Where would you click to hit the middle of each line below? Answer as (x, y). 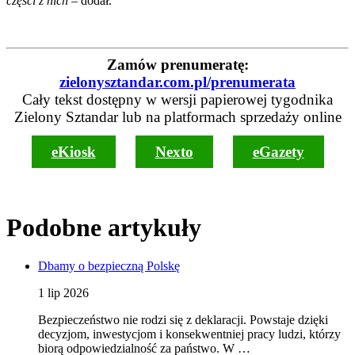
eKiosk (73, 152)
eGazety (278, 152)
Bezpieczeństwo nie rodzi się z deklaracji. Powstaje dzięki (183, 320)
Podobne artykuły (104, 227)
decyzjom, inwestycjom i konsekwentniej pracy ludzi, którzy (189, 334)
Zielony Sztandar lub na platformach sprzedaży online (177, 117)
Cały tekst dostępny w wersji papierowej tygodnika (177, 100)
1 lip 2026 (63, 293)
